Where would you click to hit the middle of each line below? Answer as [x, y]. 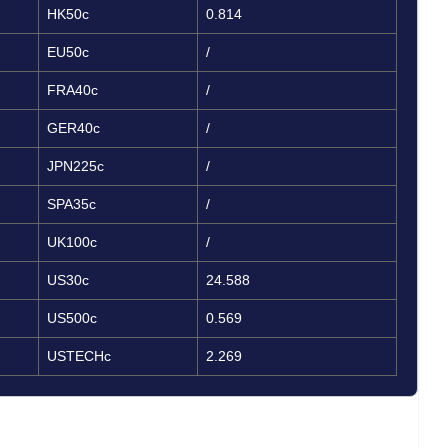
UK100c [72, 242]
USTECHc [79, 356]
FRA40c [72, 90]
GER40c [73, 128]
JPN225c [75, 166]
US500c [72, 318]
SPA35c [71, 204]
